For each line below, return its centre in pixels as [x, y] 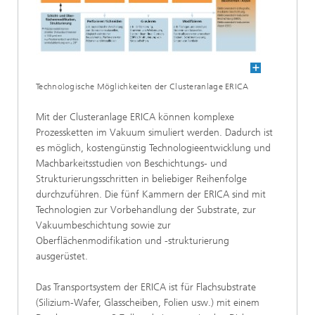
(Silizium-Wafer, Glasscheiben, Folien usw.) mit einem [148, 302]
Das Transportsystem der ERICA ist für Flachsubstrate [146, 287]
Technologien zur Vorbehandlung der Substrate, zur [146, 210]
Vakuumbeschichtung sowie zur [103, 225]
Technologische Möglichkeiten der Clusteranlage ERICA [142, 86]
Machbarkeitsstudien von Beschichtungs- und [131, 163]
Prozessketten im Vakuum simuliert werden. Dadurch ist [154, 132]
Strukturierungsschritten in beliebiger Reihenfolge [141, 179]
